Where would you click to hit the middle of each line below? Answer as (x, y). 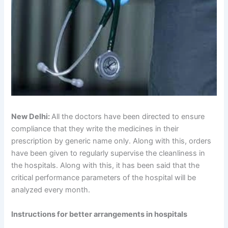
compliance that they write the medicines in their (95, 129)
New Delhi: (32, 117)
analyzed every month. (51, 190)
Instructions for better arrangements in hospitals (99, 214)
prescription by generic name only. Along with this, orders (111, 141)
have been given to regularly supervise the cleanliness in (108, 153)
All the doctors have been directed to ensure (128, 117)
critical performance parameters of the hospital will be (104, 178)
